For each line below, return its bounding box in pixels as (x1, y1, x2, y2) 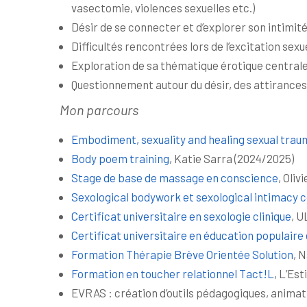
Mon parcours (60, 101, 138, 118)
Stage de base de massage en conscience (71, 170, 278, 184)
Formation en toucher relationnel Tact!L (71, 266, 274, 280)
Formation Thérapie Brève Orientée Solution (71, 247, 293, 261)
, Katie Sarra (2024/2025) (169, 151, 294, 165)
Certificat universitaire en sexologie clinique (71, 208, 291, 223)
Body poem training (71, 151, 169, 165)
